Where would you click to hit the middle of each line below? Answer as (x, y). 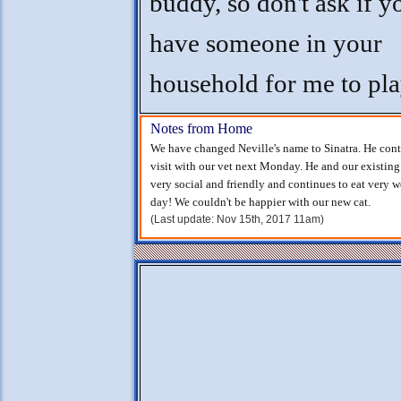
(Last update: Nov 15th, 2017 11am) (237, 219)
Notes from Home (201, 128)
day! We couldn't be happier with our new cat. (260, 202)
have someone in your (266, 43)
